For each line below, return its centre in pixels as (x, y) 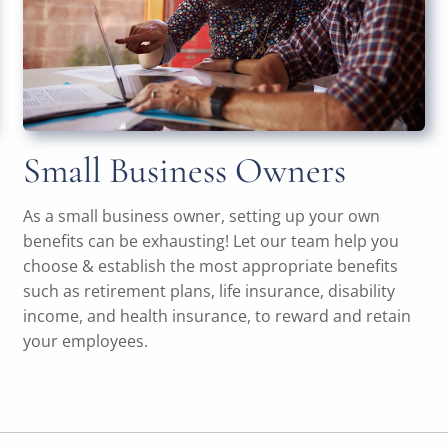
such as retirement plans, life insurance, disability (208, 291)
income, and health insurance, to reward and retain (216, 316)
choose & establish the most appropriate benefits (210, 266)
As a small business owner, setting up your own (201, 216)
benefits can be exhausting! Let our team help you (210, 241)
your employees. (85, 341)
